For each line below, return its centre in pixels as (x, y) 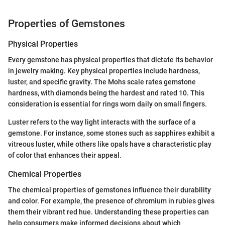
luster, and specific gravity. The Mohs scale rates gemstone (102, 82)
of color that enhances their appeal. (65, 155)
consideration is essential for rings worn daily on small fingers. (107, 104)
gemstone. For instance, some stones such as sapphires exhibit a (111, 133)
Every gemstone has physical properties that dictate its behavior (110, 60)
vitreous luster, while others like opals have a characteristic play (110, 144)
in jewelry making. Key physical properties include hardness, (104, 71)
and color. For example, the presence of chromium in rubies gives (111, 201)
